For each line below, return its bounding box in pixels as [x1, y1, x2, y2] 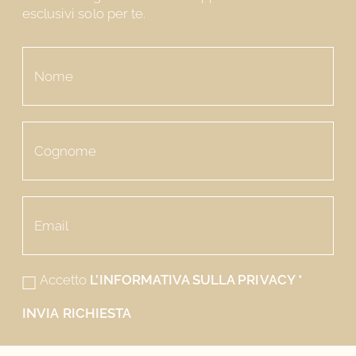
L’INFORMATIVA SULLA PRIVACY [90, 271, 298, 288]
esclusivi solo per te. [22, 5, 145, 21]
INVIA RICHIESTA [22, 304, 131, 321]
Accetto [40, 271, 91, 288]
